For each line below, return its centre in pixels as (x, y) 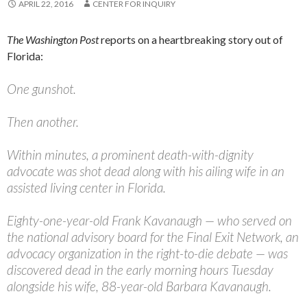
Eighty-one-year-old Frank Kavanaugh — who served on (149, 221)
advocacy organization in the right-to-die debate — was (147, 254)
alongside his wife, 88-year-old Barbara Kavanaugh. (139, 286)
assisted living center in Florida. (86, 188)
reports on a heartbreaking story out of (191, 40)
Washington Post (62, 40)
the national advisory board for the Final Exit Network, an (153, 237)
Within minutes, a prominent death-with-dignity (130, 155)
